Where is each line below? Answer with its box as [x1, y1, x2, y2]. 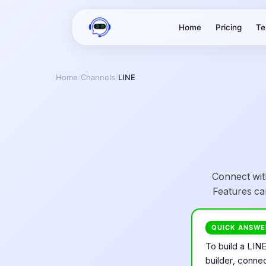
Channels [81, 72, 115, 82]
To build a [205, 240, 247, 252]
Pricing [216, 23, 242, 32]
